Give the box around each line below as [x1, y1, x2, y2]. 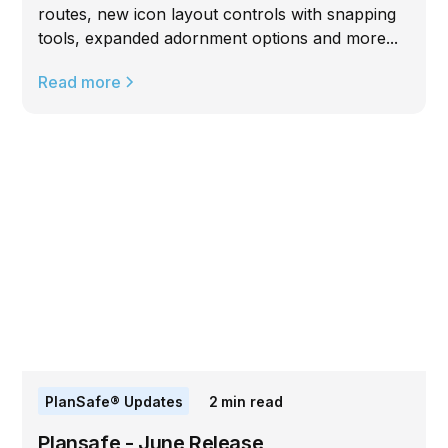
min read [221, 392, 284, 410]
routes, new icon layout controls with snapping [38, 3, 397, 24]
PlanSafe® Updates [44, 392, 183, 410]
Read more [38, 71, 122, 92]
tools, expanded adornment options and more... [38, 27, 399, 48]
